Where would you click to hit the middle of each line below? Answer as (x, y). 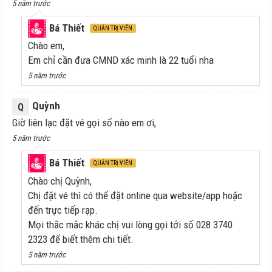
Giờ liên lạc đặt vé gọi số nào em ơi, (84, 123)
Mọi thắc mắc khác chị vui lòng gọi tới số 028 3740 (130, 224)
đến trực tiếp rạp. (63, 210)
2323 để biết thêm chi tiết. (81, 239)
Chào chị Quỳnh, (60, 181)
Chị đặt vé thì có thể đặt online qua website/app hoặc (135, 195)
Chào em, (46, 46)
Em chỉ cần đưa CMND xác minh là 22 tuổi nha (121, 60)
